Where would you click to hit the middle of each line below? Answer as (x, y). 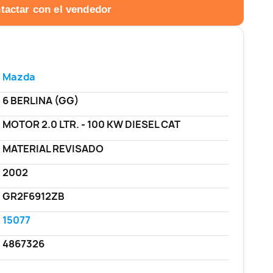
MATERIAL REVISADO (53, 148)
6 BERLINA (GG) (41, 101)
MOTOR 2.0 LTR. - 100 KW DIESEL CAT (91, 125)
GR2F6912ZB (33, 196)
